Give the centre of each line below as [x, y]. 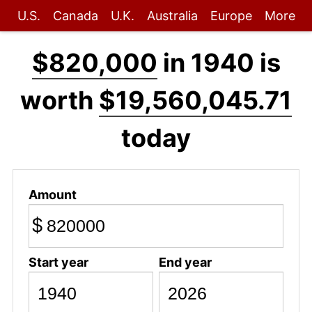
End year [185, 262]
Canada [75, 16]
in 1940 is [219, 63]
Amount [52, 194]
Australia [172, 16]
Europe [231, 16]
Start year [58, 262]
